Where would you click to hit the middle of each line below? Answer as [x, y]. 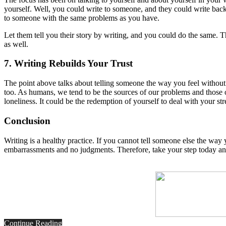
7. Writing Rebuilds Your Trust [68, 64]
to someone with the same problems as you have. [82, 18]
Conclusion [27, 121]
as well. [16, 44]
